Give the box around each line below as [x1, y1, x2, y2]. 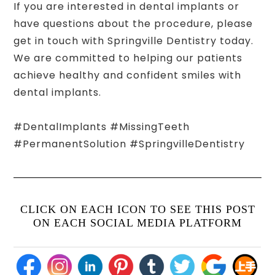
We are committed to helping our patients [14, 51, 243, 66]
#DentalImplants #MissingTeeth [14, 120, 190, 134]
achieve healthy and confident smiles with [14, 68, 242, 83]
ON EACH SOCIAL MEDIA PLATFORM [33, 217, 242, 230]
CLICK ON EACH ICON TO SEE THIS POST [20, 203, 255, 216]
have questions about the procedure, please [14, 17, 254, 31]
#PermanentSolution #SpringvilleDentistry [14, 137, 246, 152]
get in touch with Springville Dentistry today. [14, 34, 254, 48]
